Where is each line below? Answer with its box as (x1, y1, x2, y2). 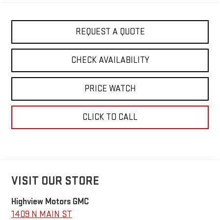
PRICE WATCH (84, 83, 136, 94)
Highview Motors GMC (11, 196, 89, 207)
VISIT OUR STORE (11, 173, 99, 188)
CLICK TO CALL (82, 112, 137, 123)
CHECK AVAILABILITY (71, 55, 149, 66)
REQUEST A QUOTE (75, 27, 145, 37)
